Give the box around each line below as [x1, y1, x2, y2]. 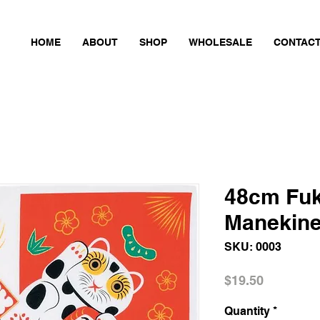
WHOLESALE [189, 36, 252, 48]
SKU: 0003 [224, 240, 281, 254]
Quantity [224, 304, 270, 318]
